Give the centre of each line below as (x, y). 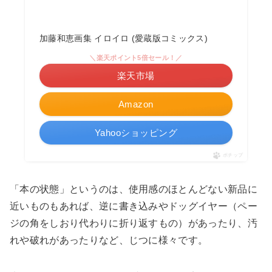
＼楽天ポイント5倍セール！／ (136, 58)
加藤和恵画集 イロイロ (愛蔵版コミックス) (123, 39)
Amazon (136, 104)
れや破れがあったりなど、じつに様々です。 (109, 240)
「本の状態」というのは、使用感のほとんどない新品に (134, 189)
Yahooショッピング (136, 133)
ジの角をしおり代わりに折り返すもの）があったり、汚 (134, 223)
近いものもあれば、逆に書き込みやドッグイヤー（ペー (134, 206)
